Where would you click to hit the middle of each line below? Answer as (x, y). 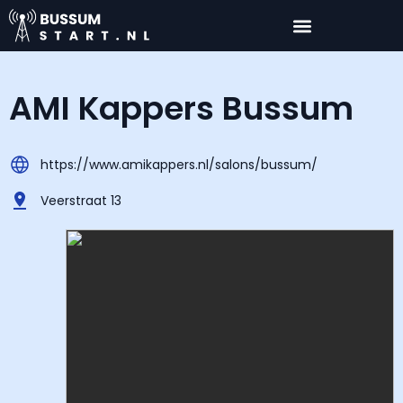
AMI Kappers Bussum (181, 109)
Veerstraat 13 (81, 200)
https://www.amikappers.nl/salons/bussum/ (179, 164)
